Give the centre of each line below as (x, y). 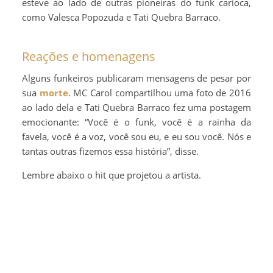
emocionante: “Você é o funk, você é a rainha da (136, 122)
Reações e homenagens (89, 56)
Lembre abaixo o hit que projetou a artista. (112, 175)
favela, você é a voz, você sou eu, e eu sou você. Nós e (136, 136)
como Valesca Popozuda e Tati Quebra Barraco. (121, 17)
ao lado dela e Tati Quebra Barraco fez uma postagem (136, 107)
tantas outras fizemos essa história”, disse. (110, 151)
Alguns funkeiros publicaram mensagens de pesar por (136, 78)
